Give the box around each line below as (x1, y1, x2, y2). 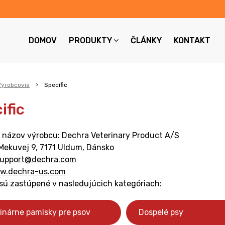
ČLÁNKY (130, 36, 162, 45)
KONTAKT (173, 36, 210, 45)
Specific (44, 81, 67, 88)
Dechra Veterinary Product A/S (62, 131, 179, 140)
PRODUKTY (68, 36, 112, 45)
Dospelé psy (139, 207, 183, 217)
